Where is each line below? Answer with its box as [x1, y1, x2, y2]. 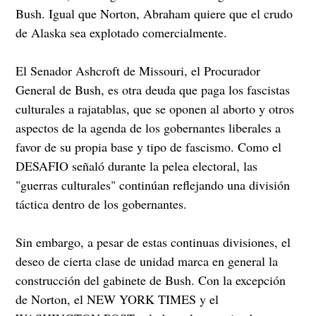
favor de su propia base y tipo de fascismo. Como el [16, 138, 282, 155]
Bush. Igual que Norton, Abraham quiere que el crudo [16, 4, 293, 22]
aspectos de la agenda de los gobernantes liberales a [16, 119, 281, 136]
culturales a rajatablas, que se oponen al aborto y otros [16, 99, 295, 117]
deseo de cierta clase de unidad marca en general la [16, 252, 279, 269]
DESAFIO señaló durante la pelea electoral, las [16, 157, 258, 174]
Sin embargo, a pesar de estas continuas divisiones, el [16, 233, 291, 250]
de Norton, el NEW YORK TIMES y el [16, 290, 219, 308]
